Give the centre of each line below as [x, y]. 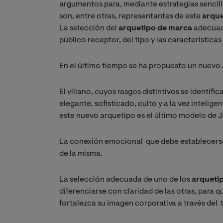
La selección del [89, 28]
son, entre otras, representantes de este [131, 16]
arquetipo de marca [155, 28]
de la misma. [81, 154]
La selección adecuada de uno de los [125, 179]
